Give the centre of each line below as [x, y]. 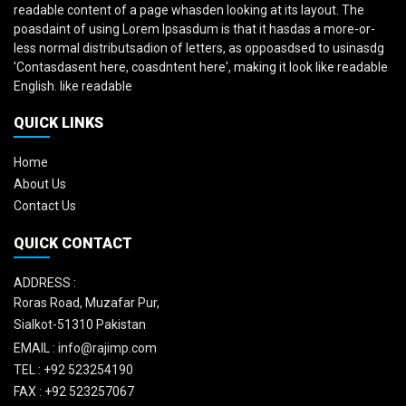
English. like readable [73, 87]
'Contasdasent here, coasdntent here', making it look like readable [201, 68]
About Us [40, 184]
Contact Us [45, 206]
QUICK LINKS [58, 123]
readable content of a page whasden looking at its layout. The [189, 10]
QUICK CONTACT [73, 244]
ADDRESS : [45, 283]
